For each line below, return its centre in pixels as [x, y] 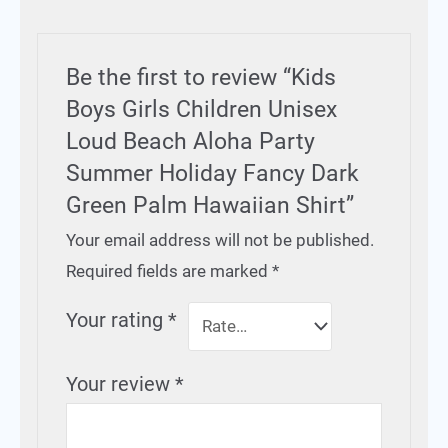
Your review [121, 383]
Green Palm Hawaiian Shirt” [210, 205]
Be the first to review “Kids [201, 77]
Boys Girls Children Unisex [202, 109]
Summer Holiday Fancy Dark [213, 173]
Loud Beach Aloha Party [191, 141]
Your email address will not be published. [220, 239]
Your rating [117, 319]
